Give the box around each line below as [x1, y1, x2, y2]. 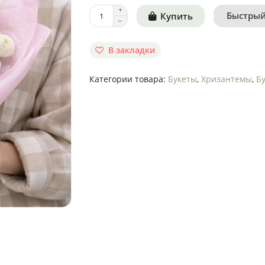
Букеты [167, 73, 197, 85]
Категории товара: [89, 73, 168, 85]
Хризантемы [201, 73, 252, 85]
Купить [160, 9, 193, 22]
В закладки [108, 44, 155, 56]
